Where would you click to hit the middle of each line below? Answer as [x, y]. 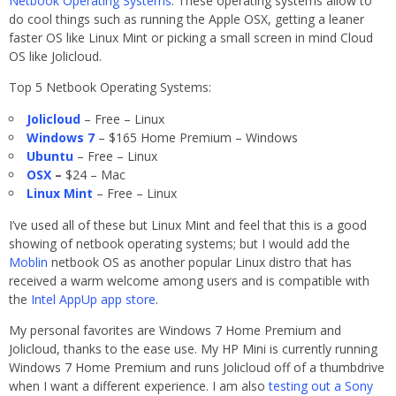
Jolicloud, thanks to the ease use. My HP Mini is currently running [193, 349]
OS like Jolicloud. [55, 57]
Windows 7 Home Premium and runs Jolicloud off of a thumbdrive [197, 368]
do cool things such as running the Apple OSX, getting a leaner [187, 19]
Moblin [28, 263]
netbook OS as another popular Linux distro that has [200, 263]
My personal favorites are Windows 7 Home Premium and [175, 331]
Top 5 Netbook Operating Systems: [110, 88]
